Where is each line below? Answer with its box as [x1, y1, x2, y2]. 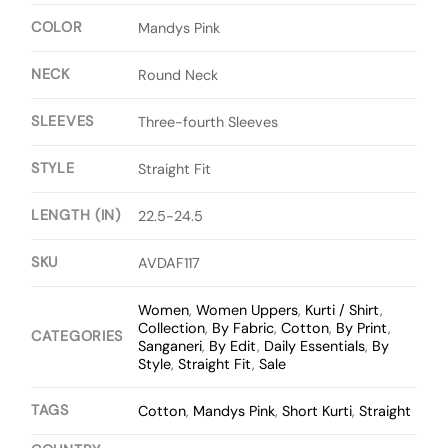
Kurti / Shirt [305, 301, 381, 320]
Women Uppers [196, 301, 299, 320]
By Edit [209, 337, 258, 356]
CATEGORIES [31, 327, 124, 346]
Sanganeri [138, 337, 203, 356]
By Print [336, 319, 389, 338]
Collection [138, 319, 206, 338]
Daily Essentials [264, 337, 366, 356]
